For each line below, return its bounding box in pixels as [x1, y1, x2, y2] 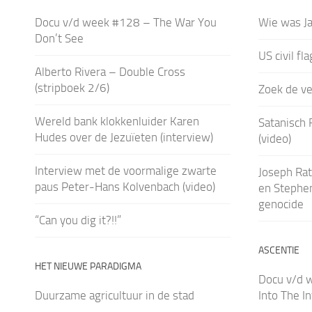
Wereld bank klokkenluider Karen [35, 114, 199, 128]
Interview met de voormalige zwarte [35, 163, 217, 178]
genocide [258, 196, 304, 211]
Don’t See [35, 31, 84, 45]
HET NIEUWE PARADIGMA [35, 260, 141, 272]
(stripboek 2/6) [35, 80, 109, 95]
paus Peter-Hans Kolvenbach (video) [35, 179, 215, 194]
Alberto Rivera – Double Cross [35, 64, 185, 79]
